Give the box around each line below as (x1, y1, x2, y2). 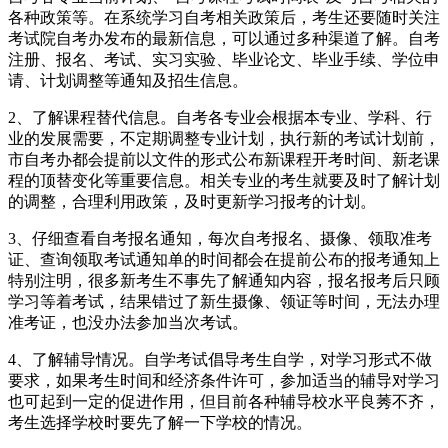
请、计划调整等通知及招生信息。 (8, 71, 248, 89)
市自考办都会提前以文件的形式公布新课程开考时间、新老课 (8, 150, 440, 168)
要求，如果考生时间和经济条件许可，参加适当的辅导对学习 (8, 371, 440, 389)
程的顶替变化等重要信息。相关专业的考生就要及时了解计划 (8, 171, 440, 189)
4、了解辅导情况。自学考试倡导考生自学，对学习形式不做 (8, 350, 432, 368)
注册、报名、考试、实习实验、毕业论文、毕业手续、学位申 (8, 50, 440, 68)
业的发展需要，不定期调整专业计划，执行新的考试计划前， (8, 129, 440, 147)
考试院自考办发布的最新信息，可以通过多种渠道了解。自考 (8, 29, 440, 47)
